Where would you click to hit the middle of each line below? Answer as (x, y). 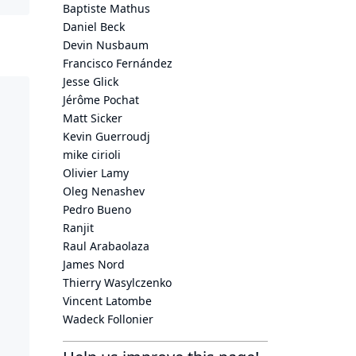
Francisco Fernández (118, 63)
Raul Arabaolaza (106, 246)
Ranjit (78, 228)
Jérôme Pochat (101, 100)
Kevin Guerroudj (106, 136)
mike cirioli (92, 155)
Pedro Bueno (97, 209)
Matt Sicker (93, 118)
